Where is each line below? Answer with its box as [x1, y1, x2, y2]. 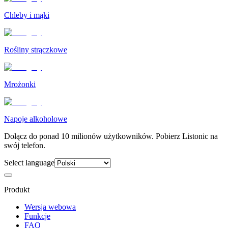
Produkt [4, 185, 30, 194]
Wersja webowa [24, 202, 76, 211]
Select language [4, 158, 54, 167]
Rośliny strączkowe [4, 45, 67, 54]
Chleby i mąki [4, 10, 49, 19]
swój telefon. [4, 140, 45, 150]
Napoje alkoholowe [4, 114, 67, 123]
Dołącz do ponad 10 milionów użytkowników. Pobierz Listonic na [4, 131, 218, 140]
